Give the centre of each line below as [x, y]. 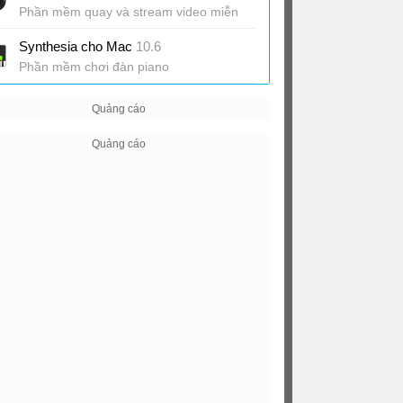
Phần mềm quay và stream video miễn [129, 12]
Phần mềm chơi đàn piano [94, 67]
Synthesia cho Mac [77, 46]
